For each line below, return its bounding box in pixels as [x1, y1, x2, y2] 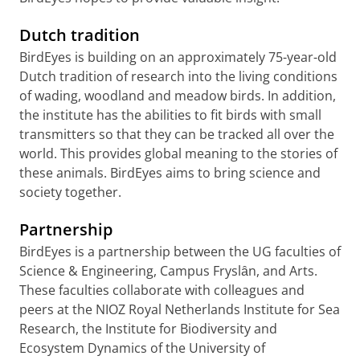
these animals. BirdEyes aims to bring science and [19, 164, 321, 182]
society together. [19, 183, 121, 201]
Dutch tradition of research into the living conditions [19, 67, 337, 85]
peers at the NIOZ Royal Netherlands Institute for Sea [19, 301, 340, 318]
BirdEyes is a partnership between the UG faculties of [19, 243, 341, 260]
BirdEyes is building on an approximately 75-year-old [19, 48, 337, 66]
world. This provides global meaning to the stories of [19, 145, 337, 162]
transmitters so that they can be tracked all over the [19, 125, 334, 143]
